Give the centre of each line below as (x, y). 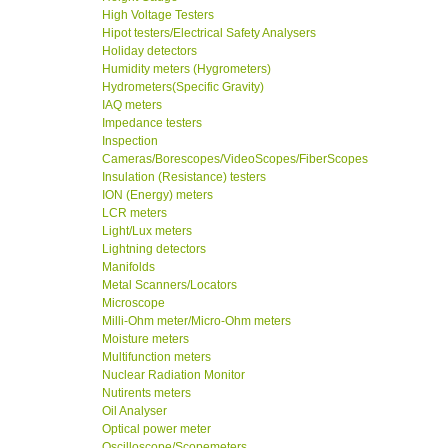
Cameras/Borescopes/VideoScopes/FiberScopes (235, 159)
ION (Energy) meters (157, 195)
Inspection (130, 141)
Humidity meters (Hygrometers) (186, 69)
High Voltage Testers (158, 15)
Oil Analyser (134, 411)
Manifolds (128, 267)
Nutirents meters (146, 393)
